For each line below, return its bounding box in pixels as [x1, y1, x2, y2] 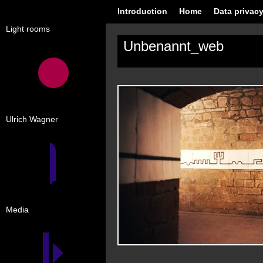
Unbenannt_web [123, 38, 224, 54]
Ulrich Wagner [6, 114, 58, 124]
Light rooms [6, 24, 50, 33]
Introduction [117, 6, 167, 16]
